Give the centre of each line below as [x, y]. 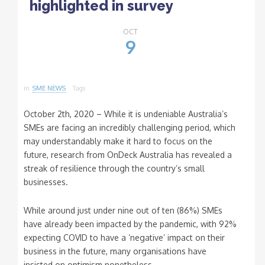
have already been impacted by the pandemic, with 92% [130, 224]
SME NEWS [49, 88]
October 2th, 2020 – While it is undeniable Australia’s [126, 114]
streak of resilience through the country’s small [114, 169]
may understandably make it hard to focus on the [118, 141]
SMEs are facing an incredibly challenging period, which [130, 128]
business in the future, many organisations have [115, 251]
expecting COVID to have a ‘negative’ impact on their [124, 238]
